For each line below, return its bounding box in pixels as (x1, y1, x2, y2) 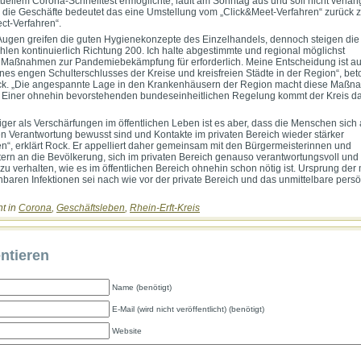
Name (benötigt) (112, 282, 172, 292)
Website (112, 326, 142, 335)
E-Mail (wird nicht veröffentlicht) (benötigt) (112, 304, 264, 313)
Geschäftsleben (56, 202, 125, 214)
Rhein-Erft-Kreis (130, 202, 200, 214)
